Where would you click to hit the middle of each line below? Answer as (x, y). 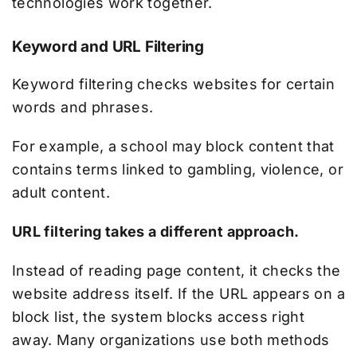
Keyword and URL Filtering (108, 46)
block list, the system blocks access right (159, 316)
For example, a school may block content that (173, 146)
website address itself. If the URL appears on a (178, 293)
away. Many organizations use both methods (171, 339)
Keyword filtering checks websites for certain (174, 84)
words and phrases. (83, 107)
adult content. (61, 192)
